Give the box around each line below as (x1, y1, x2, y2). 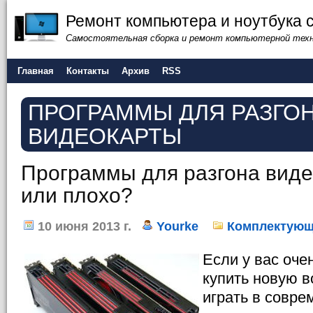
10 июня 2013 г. (34, 219, 131, 233)
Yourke (156, 219, 198, 233)
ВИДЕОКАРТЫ (28, 124, 182, 149)
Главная (17, 66, 54, 76)
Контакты (66, 66, 109, 76)
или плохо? (21, 184, 133, 207)
